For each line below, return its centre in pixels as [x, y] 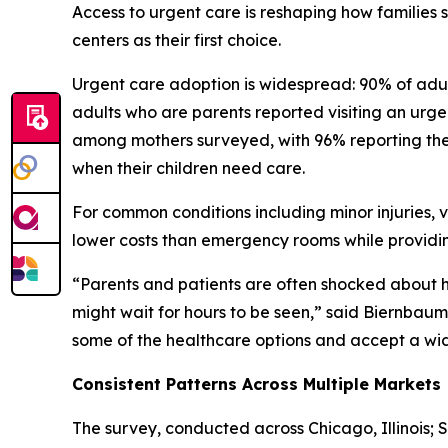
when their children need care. [188, 167]
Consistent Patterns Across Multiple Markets [256, 383]
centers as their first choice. [176, 39]
